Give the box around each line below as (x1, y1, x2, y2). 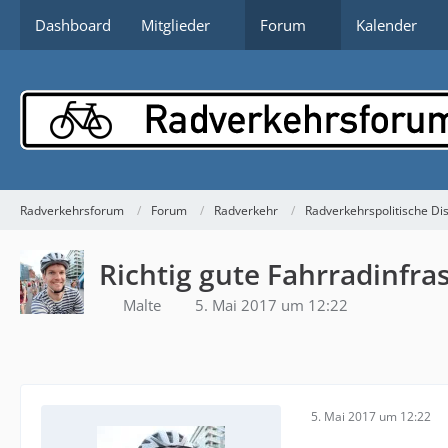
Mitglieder (141, 15, 210, 35)
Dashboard (35, 15, 111, 35)
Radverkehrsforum (20, 201, 124, 219)
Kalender (356, 15, 417, 35)
